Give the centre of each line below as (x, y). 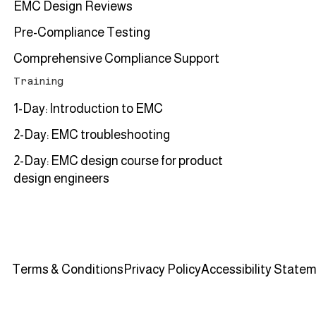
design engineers (62, 179)
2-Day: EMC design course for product (119, 161)
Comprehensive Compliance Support (117, 58)
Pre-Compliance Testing (82, 32)
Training (39, 81)
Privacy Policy (163, 270)
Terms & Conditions (68, 270)
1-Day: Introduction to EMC (89, 109)
